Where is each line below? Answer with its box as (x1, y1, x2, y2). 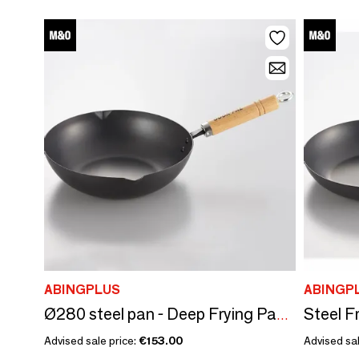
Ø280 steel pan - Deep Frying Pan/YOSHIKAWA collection (276, 307, 288, 323)
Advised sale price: (44, 333, 139, 348)
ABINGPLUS (44, 281, 120, 297)
